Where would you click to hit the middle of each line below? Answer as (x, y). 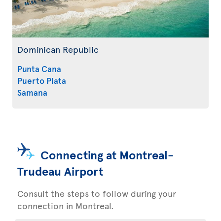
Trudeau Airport (60, 171)
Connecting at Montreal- (107, 154)
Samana (32, 92)
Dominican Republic (58, 49)
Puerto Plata (42, 80)
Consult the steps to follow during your (97, 193)
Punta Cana (39, 68)
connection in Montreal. (66, 205)
